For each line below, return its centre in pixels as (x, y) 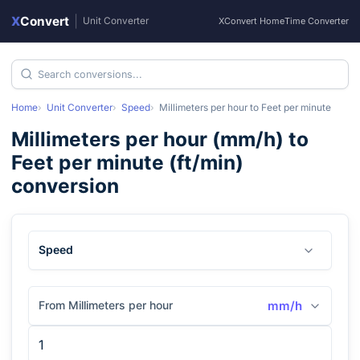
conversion (65, 186)
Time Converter (317, 21)
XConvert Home (252, 21)
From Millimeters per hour (106, 305)
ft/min (206, 162)
